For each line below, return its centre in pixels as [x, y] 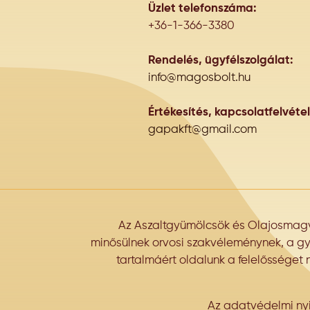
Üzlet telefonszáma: [202, 9]
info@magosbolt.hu [199, 78]
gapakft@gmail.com [202, 130]
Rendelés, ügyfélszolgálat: [221, 61]
